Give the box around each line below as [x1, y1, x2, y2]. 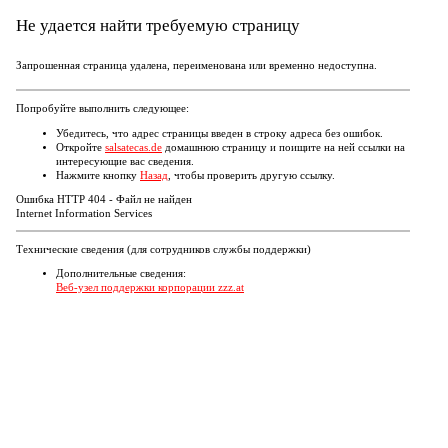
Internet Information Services [16, 208, 152, 220]
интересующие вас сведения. [56, 155, 194, 167]
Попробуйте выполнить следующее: [16, 102, 189, 114]
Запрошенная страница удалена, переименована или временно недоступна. [16, 60, 377, 71]
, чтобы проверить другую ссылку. [168, 169, 335, 181]
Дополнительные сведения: [56, 268, 186, 280]
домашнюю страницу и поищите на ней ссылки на [162, 141, 405, 153]
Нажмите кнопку [56, 169, 140, 181]
